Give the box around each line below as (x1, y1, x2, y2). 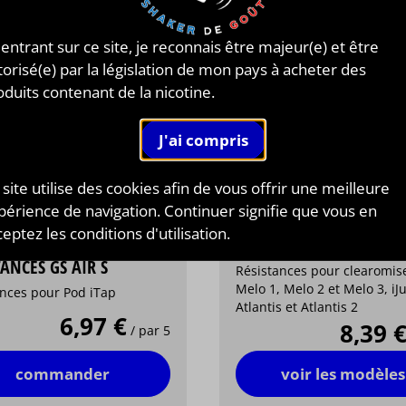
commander (15, 362, 111, 384)
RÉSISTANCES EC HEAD (236, 239, 390, 266)
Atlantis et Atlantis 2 (236, 298, 359, 316)
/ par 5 (130, 322, 170, 340)
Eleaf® (236, 220, 284, 242)
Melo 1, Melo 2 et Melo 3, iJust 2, (236, 280, 392, 298)
